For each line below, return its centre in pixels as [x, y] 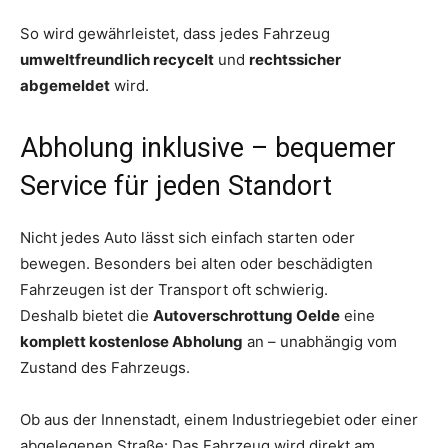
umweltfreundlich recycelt [117, 59]
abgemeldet [65, 85]
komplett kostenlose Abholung [131, 341]
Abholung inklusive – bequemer [208, 147]
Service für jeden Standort [176, 185]
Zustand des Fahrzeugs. [105, 367]
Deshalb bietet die [86, 315]
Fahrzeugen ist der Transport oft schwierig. [174, 289]
